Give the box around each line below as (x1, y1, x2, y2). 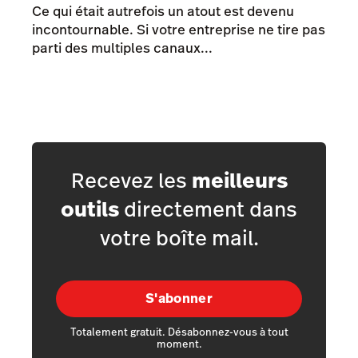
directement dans (119, 195, 297, 225)
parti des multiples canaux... (32, 38, 213, 58)
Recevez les (70, 166, 192, 196)
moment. (156, 336, 202, 352)
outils (61, 195, 119, 225)
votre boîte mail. (99, 224, 259, 253)
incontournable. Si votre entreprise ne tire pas (32, 19, 325, 39)
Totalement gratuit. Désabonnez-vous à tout (70, 324, 288, 340)
